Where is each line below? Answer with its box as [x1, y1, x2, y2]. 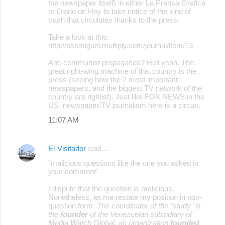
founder [60, 209, 88, 218]
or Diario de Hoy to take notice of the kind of [48, 7, 191, 16]
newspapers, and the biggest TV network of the [48, 83, 202, 92]
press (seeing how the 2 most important [48, 75, 178, 84]
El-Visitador [48, 144, 86, 153]
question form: [48, 201, 97, 210]
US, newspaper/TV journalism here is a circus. [48, 100, 200, 109]
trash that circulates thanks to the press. [48, 15, 179, 24]
